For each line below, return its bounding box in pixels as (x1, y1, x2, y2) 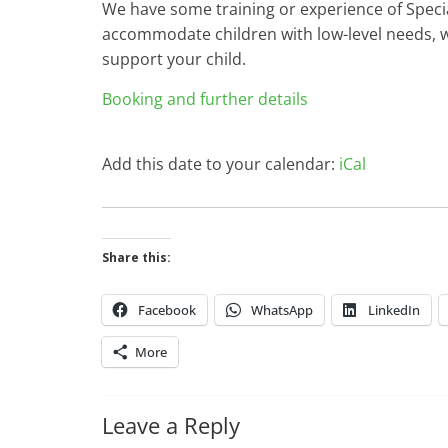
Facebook (138, 301, 196, 319)
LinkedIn (368, 301, 420, 319)
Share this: (102, 249, 171, 266)
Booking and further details (102, 88, 308, 110)
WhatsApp (251, 301, 313, 319)
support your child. (102, 48, 246, 70)
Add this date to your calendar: (102, 153, 339, 175)
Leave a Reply (102, 410, 240, 440)
